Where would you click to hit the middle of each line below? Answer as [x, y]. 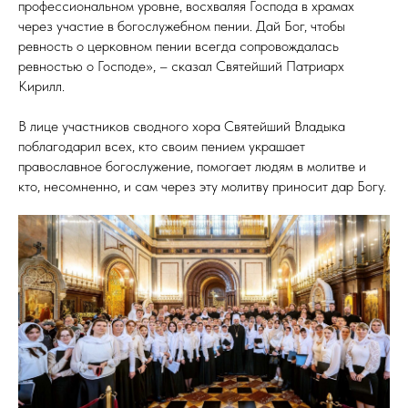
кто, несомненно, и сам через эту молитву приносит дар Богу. [202, 186]
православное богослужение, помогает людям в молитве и [192, 166]
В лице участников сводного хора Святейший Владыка [182, 126]
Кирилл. [41, 86]
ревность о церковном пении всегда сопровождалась [178, 46]
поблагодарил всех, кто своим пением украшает [162, 146]
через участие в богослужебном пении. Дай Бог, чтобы [182, 25]
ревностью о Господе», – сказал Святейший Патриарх [181, 66]
